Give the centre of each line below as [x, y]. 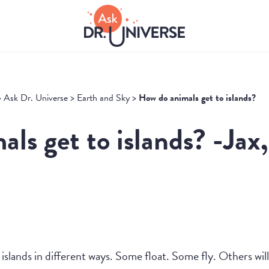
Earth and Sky [103, 98]
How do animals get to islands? [197, 98]
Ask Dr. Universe [36, 98]
